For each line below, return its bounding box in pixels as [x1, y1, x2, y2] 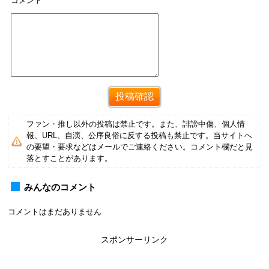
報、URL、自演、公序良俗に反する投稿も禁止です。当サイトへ [26, 131, 252, 141]
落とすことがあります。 [26, 154, 112, 163]
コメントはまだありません [8, 207, 101, 216]
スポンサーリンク [101, 234, 168, 244]
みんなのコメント [24, 181, 96, 192]
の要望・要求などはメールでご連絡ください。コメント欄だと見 [26, 142, 253, 152]
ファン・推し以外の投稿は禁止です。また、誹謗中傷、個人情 [26, 119, 245, 129]
